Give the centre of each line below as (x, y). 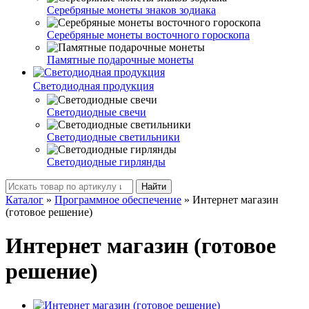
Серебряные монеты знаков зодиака (131, 10)
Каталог (24, 199)
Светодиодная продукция (93, 86)
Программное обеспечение (118, 199)
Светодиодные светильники (113, 137)
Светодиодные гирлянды (106, 161)
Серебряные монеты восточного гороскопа (148, 34)
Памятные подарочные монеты (120, 59)
